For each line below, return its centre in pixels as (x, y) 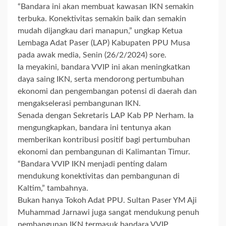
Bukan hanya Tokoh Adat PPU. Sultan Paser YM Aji (107, 201)
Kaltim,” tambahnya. (53, 188)
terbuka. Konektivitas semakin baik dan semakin (102, 19)
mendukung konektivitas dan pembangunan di (99, 176)
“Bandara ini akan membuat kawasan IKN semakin (106, 7)
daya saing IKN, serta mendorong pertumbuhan (101, 79)
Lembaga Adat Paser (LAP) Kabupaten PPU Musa (104, 43)
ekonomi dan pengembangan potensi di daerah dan (107, 92)
